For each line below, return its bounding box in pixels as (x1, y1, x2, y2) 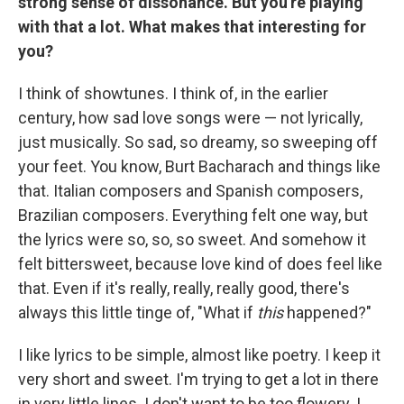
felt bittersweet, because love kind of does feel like (18, 254, 382, 274)
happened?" (283, 303, 372, 323)
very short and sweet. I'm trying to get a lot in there (18, 370, 379, 390)
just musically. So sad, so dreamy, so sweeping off (18, 133, 378, 152)
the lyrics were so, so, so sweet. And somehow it (18, 230, 366, 250)
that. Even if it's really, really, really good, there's (18, 279, 350, 298)
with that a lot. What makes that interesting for (18, 17, 366, 37)
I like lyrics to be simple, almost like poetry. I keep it (18, 345, 381, 365)
